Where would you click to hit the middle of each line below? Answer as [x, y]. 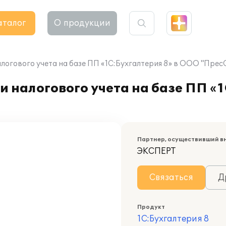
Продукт [151, 207]
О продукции [82, 23]
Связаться [171, 178]
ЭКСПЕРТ [156, 151]
